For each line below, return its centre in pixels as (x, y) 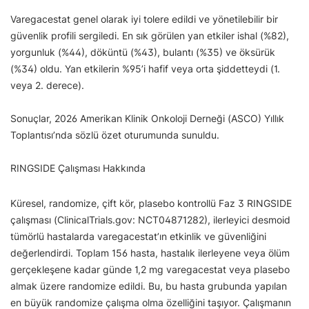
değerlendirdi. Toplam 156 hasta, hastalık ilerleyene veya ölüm (150, 253)
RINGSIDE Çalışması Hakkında (78, 168)
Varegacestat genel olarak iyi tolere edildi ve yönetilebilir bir (144, 19)
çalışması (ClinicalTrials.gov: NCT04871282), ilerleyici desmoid (150, 220)
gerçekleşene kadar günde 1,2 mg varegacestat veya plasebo (150, 269)
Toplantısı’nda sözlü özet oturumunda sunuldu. (115, 135)
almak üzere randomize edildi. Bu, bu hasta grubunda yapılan (149, 286)
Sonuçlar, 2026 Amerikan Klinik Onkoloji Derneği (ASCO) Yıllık (147, 118)
